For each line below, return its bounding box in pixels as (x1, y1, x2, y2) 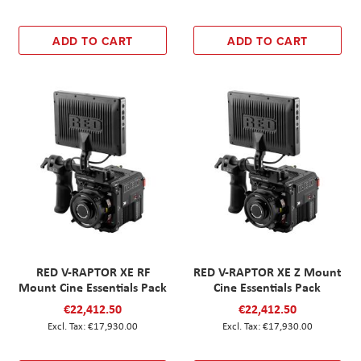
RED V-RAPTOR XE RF (35, 263, 150, 281)
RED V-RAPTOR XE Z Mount (193, 263, 342, 281)
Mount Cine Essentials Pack (19, 278, 168, 297)
